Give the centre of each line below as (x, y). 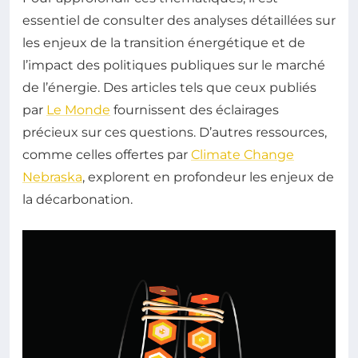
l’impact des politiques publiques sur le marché (174, 65)
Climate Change (243, 154)
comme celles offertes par (107, 154)
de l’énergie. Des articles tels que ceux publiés (169, 87)
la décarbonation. (78, 199)
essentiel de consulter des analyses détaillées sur (179, 20)
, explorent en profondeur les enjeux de (208, 177)
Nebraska (52, 177)
